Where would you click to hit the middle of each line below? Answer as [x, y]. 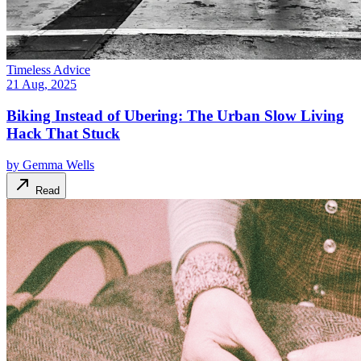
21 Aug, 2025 [41, 85]
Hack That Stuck [63, 133]
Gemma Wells [58, 164]
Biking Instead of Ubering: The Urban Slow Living [175, 115]
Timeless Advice [48, 70]
